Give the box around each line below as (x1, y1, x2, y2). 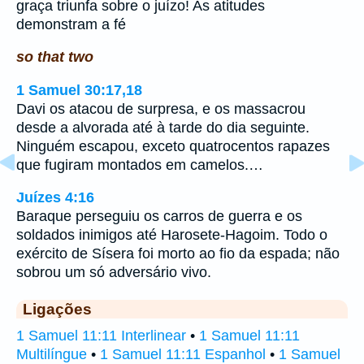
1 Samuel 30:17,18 (16, 81, 142, 98)
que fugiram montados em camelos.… (16, 156, 263, 173)
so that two (16, 49, 93, 66)
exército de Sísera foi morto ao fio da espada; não (16, 245, 340, 262)
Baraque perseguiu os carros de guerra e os (16, 208, 302, 225)
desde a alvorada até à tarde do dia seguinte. (16, 119, 310, 136)
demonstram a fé (16, 15, 126, 32)
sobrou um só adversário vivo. (16, 264, 211, 281)
